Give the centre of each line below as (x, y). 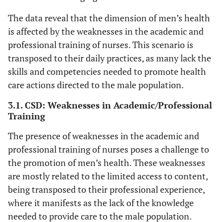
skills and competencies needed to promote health (107, 71)
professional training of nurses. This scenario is (101, 44)
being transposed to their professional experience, (106, 189)
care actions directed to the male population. (96, 84)
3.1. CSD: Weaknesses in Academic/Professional (110, 105)
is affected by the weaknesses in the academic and (106, 31)
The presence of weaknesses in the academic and (104, 136)
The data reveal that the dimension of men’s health (109, 18)
